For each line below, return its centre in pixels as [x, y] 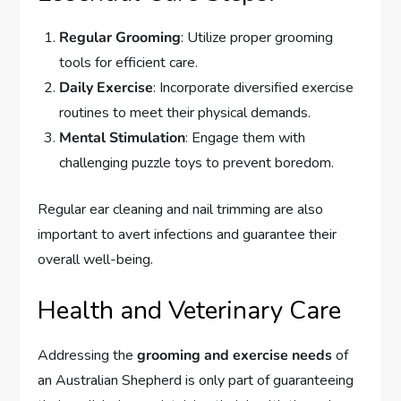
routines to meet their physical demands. [185, 112]
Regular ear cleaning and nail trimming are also [181, 209]
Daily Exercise [107, 87]
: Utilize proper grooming [257, 37]
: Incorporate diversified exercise [254, 87]
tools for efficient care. [129, 62]
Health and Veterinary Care [190, 310]
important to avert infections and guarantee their [188, 234]
